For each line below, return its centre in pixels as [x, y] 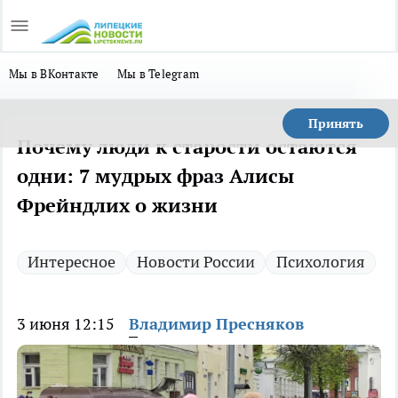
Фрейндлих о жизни [117, 205]
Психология [321, 262]
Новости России [196, 262]
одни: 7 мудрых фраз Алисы [155, 176]
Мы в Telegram [158, 74]
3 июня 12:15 [66, 324]
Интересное [72, 262]
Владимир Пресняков [216, 324]
